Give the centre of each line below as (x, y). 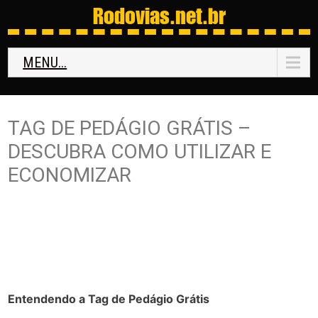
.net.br (197, 16)
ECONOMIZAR (70, 175)
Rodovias (131, 16)
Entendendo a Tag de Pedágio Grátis (109, 299)
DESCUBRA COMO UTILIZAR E (140, 152)
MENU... (45, 62)
